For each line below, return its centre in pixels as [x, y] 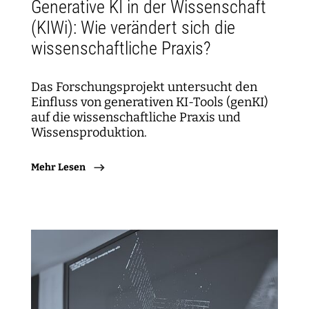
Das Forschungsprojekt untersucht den [144, 87]
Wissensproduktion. [89, 132]
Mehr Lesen [58, 167]
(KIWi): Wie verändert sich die [133, 27]
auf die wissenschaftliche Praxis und [136, 117]
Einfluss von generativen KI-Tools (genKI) [150, 102]
